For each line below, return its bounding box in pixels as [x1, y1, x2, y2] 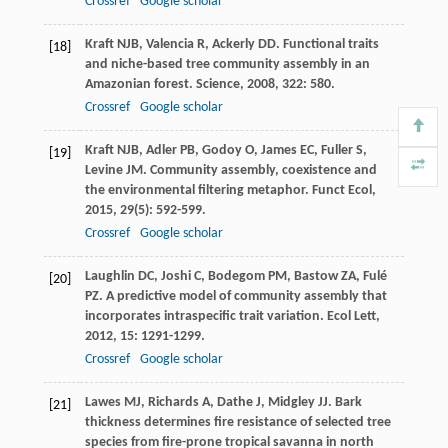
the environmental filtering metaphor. [84, 182, 312, 198]
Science [195, 76, 240, 92]
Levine [84, 162, 123, 178]
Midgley [267, 394, 315, 410]
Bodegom [207, 268, 265, 284]
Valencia [145, 36, 194, 52]
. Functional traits [275, 36, 379, 52]
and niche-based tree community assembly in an [84, 56, 370, 72]
